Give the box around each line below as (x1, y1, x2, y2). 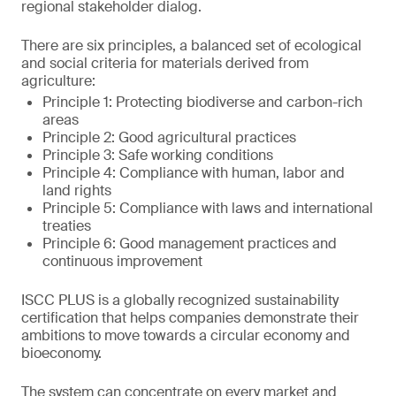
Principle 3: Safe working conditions (42, 146, 273, 164)
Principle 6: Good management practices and (42, 234, 337, 253)
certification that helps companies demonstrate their (21, 308, 359, 327)
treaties (42, 217, 91, 235)
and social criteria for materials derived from (21, 54, 308, 72)
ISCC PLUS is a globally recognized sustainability (21, 291, 339, 309)
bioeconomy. (21, 344, 102, 362)
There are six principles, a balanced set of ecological (21, 36, 362, 55)
